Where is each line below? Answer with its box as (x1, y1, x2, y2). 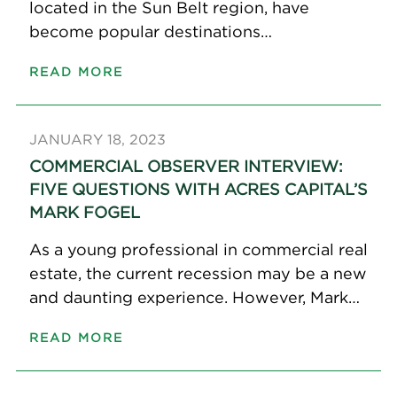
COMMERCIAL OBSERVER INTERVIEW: (28, 158, 343, 175)
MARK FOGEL (28, 204, 140, 221)
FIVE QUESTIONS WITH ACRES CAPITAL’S (28, 181, 368, 198)
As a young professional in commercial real (28, 241, 368, 258)
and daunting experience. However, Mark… (28, 289, 360, 306)
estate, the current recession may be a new (28, 265, 367, 282)
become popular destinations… (28, 23, 272, 40)
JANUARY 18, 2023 (28, 131, 166, 147)
